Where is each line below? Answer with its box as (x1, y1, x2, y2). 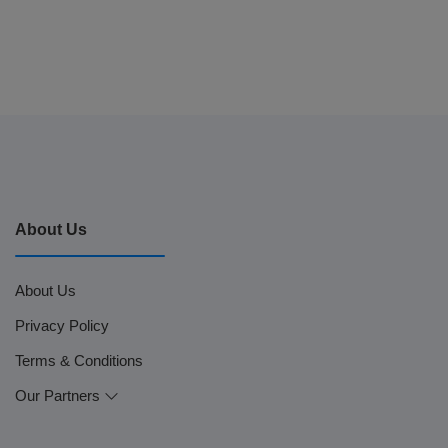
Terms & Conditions (15, 352, 143, 369)
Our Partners (15, 387, 104, 404)
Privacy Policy (15, 317, 109, 334)
